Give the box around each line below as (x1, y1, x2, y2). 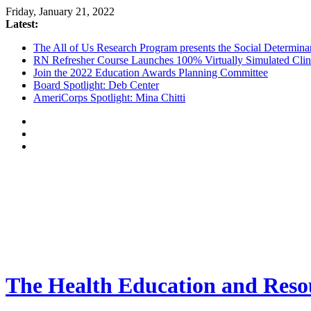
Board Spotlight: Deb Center (33, 79, 159, 91)
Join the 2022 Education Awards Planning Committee (33, 67, 268, 78)
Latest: (6, 18, 38, 30)
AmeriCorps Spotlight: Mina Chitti (33, 92, 185, 103)
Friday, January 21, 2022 (6, 6, 115, 17)
